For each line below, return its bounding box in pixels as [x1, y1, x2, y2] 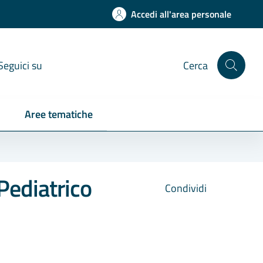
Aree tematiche [25, 106, 93, 122]
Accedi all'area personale [131, 7, 231, 21]
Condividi [163, 180, 207, 196]
